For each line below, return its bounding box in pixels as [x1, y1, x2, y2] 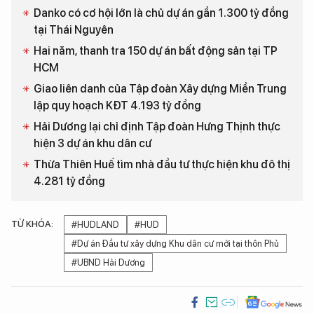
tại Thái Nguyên [34, 23, 114, 37]
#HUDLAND [71, 219, 119, 231]
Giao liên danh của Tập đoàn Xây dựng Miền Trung [34, 82, 287, 96]
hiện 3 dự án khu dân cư [34, 137, 151, 151]
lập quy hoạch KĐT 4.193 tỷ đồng [34, 99, 201, 113]
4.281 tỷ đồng [34, 175, 105, 189]
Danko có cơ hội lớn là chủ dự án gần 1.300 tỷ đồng [34, 6, 289, 20]
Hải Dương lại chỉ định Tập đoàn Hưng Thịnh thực [34, 120, 280, 134]
